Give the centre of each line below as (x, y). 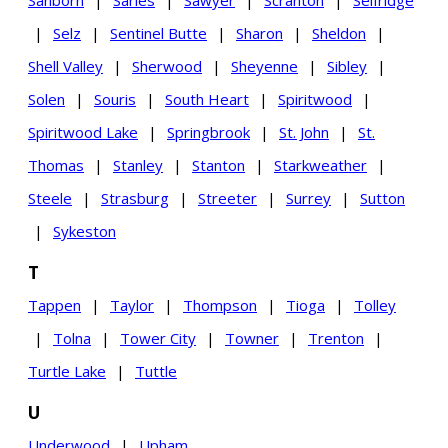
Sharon (259, 33)
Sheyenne (264, 66)
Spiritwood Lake (83, 132)
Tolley (375, 305)
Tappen (54, 305)
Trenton (336, 338)
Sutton (382, 198)
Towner (252, 338)
